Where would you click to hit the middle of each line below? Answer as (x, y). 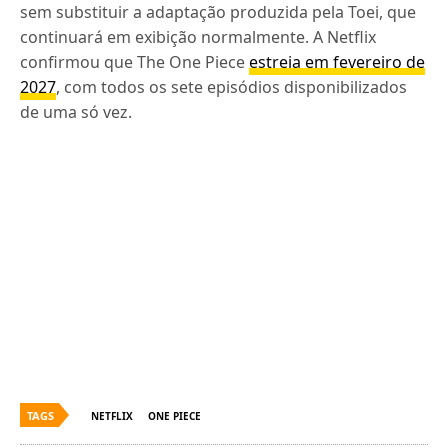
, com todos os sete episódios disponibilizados (232, 87)
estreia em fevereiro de (337, 62)
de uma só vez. (76, 112)
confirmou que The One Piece (135, 62)
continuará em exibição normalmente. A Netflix (198, 37)
